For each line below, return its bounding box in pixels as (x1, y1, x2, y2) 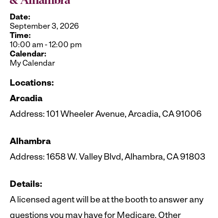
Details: (10, 180, 42, 190)
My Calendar (10, 60, 55, 68)
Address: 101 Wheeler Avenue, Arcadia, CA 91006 (10, 110, 201, 120)
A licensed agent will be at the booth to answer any (10, 196, 203, 205)
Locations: (10, 79, 54, 89)
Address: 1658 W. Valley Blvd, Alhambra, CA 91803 (10, 153, 205, 163)
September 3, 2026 (10, 23, 79, 31)
